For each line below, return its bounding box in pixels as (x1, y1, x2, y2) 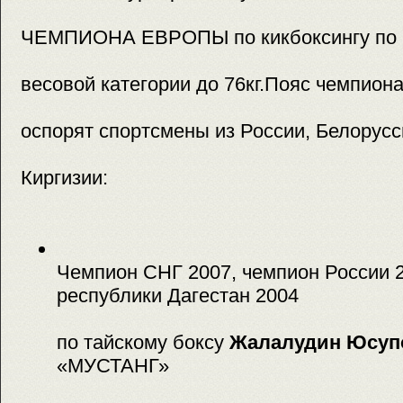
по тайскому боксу (57, 330, 229, 354)
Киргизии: (21, 166, 108, 190)
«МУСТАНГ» (57, 354, 169, 377)
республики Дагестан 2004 (57, 283, 299, 307)
